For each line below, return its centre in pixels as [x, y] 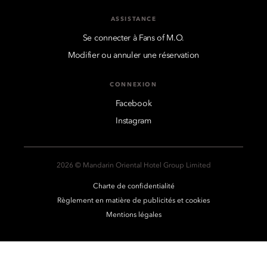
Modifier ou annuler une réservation [133, 55]
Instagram [133, 121]
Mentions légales [133, 215]
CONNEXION [133, 84]
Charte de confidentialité [133, 186]
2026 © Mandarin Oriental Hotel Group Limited [133, 165]
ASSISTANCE [133, 19]
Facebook [133, 103]
